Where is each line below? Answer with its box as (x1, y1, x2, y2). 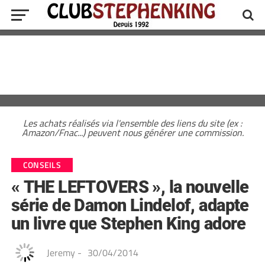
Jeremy (46, 245, 75, 260)
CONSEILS (22, 159, 61, 172)
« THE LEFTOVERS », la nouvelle (11, 177, 249, 197)
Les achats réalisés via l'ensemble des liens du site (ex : (23, 116, 242, 130)
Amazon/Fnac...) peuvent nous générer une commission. (21, 125, 244, 140)
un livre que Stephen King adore (11, 214, 246, 234)
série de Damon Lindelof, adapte (11, 195, 249, 215)
